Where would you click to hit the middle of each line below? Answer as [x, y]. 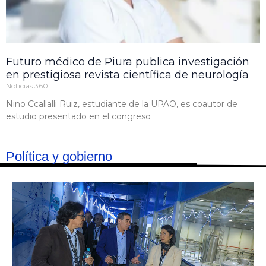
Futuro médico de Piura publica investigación [128, 62]
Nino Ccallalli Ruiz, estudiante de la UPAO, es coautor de [122, 104]
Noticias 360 [27, 86]
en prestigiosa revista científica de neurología [127, 75]
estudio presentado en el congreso [78, 117]
